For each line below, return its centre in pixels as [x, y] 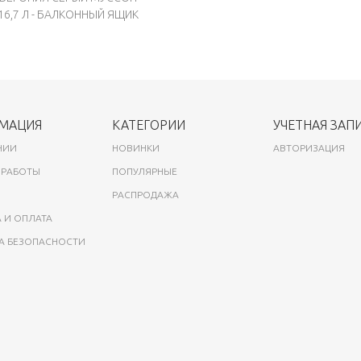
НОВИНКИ [136, 148]
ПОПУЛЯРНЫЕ [145, 172]
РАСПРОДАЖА [145, 195]
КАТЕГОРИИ [149, 125]
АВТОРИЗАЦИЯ [309, 148]
